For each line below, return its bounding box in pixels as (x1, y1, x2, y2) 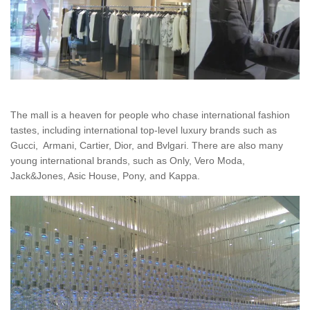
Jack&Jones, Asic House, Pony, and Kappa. (10, 170, 200, 182)
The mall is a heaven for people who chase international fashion (10, 109, 290, 121)
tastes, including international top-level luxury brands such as (10, 125, 277, 136)
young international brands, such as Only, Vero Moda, (10, 155, 245, 167)
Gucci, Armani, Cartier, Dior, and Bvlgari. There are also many (10, 140, 283, 152)
